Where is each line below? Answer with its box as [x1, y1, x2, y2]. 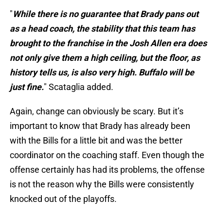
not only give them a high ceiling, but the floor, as [10, 53, 200, 63]
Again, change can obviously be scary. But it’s [10, 106, 183, 117]
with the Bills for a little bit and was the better [10, 135, 182, 146]
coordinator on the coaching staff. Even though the [10, 150, 204, 161]
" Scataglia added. [44, 82, 113, 92]
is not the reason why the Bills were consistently [10, 179, 194, 190]
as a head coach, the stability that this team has [10, 23, 195, 34]
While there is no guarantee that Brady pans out [13, 9, 199, 19]
